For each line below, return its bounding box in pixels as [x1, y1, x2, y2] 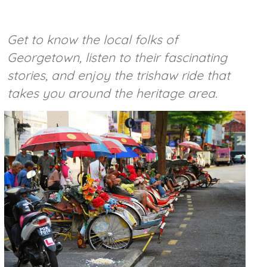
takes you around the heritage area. [7, 85, 218, 101]
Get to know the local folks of [7, 32, 178, 48]
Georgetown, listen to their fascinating [7, 49, 227, 66]
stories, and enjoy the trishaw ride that [7, 67, 230, 83]
